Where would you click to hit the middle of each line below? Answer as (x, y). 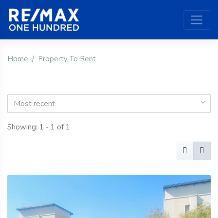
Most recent (34, 104)
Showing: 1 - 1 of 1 (39, 127)
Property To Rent (67, 59)
